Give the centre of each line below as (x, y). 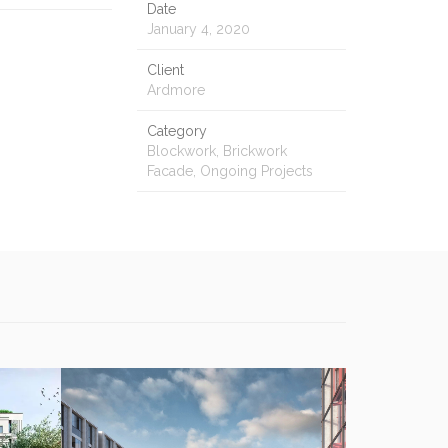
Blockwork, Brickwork (217, 151)
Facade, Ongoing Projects (230, 171)
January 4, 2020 (198, 29)
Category (177, 131)
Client (165, 70)
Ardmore (176, 90)
